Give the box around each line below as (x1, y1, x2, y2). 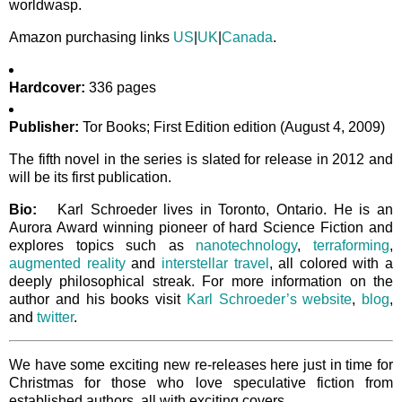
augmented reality (9, 255, 126, 271)
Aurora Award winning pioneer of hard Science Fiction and (9, 219, 393, 235)
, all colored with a (268, 255, 393, 271)
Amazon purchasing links (9, 30, 173, 46)
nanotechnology (196, 237, 298, 253)
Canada (222, 30, 273, 46)
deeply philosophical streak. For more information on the (9, 273, 393, 289)
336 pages (85, 79, 156, 95)
